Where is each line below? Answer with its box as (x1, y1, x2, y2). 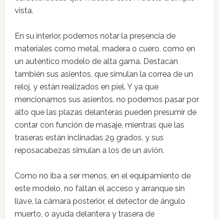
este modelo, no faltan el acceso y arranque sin (14, 184, 185, 193)
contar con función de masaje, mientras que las (14, 120, 184, 130)
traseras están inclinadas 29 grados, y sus (14, 133, 164, 142)
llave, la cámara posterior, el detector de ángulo (14, 197, 185, 206)
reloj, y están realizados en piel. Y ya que (14, 82, 158, 91)
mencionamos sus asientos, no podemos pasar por (14, 95, 199, 104)
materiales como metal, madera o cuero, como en (14, 44, 195, 53)
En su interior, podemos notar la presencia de (14, 31, 175, 41)
